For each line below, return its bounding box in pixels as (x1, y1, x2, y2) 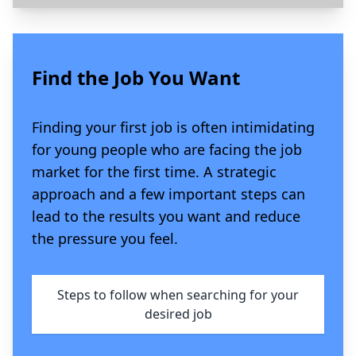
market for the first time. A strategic (32, 161, 277, 181)
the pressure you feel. (32, 228, 178, 248)
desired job (144, 304, 212, 323)
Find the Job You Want (32, 64, 240, 91)
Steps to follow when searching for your (57, 285, 299, 304)
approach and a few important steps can (32, 184, 305, 203)
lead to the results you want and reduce (32, 206, 300, 226)
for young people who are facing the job (32, 139, 302, 159)
